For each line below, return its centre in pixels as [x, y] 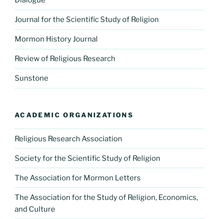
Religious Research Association [68, 139]
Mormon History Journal [56, 39]
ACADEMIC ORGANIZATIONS [74, 115]
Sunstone [32, 78]
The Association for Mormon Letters [78, 178]
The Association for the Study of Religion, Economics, [106, 197]
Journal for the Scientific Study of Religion [87, 20]
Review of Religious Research [65, 59]
